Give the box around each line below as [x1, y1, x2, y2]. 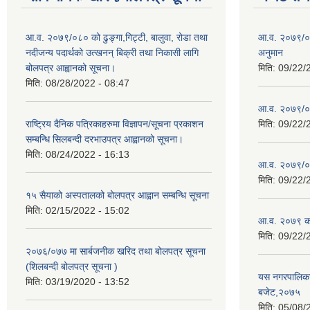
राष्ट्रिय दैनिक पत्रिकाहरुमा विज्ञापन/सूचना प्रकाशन [26, 118, 203, 129]
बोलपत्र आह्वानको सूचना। [26, 62, 116, 73]
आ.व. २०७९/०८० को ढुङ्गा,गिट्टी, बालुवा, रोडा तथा [26, 32, 208, 43]
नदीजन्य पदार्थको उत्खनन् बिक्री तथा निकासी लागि [26, 47, 199, 58]
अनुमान [258, 47, 283, 58]
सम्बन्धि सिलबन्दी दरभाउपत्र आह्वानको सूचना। [26, 134, 183, 145]
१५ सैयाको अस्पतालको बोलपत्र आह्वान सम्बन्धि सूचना [26, 190, 209, 201]
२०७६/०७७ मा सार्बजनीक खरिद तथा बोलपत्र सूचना [26, 246, 206, 257]
